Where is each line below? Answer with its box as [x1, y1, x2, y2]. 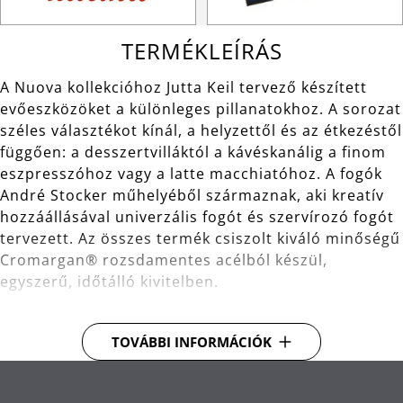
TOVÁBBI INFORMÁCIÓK [112, 333, 272, 351]
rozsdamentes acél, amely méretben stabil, [18, 336, 346, 356]
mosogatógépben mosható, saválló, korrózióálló [18, 358, 387, 378]
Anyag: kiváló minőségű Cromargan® [18, 315, 299, 335]
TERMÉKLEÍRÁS [121, 36, 282, 66]
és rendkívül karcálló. [18, 380, 180, 399]
